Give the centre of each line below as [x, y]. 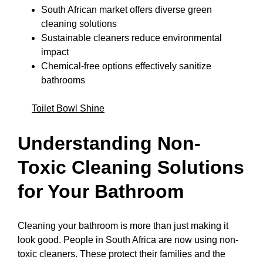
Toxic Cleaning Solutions [131, 167]
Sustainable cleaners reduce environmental [131, 38]
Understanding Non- [109, 143]
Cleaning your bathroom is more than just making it [123, 226]
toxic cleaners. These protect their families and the [122, 254]
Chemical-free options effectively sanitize [126, 66]
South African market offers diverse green [127, 10]
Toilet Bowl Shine [68, 108]
